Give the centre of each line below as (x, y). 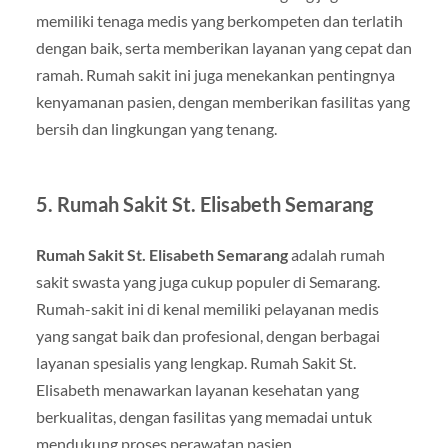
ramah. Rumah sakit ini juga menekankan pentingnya (215, 75)
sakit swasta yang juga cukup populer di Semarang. (207, 282)
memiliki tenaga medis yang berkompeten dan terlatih (219, 21)
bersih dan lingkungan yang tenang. (156, 129)
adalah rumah (336, 255)
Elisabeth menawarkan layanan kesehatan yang (197, 390)
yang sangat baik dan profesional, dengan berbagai (207, 336)
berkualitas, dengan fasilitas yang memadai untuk (203, 417)
